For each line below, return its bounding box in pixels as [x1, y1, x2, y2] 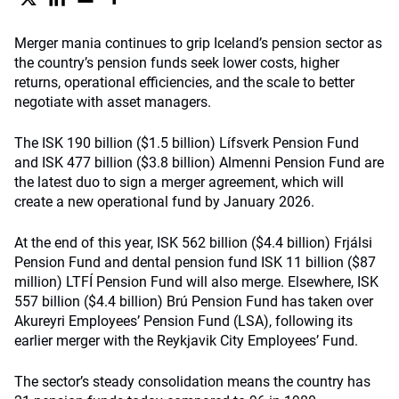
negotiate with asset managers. [14, 94, 211, 110]
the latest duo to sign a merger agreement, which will [14, 174, 344, 191]
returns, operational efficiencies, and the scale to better [14, 74, 354, 91]
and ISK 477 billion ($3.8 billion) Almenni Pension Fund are [14, 154, 384, 171]
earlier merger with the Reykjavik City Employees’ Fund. [14, 332, 358, 349]
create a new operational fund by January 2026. [14, 193, 314, 210]
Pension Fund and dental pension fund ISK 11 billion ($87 [14, 254, 376, 271]
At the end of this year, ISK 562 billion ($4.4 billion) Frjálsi [14, 234, 372, 251]
